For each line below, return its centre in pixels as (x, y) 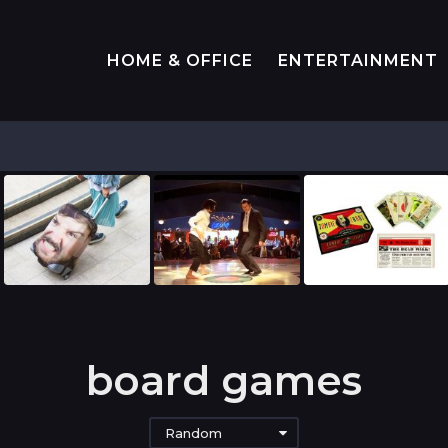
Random (193, 433)
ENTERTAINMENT (358, 60)
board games (224, 381)
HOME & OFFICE (180, 60)
